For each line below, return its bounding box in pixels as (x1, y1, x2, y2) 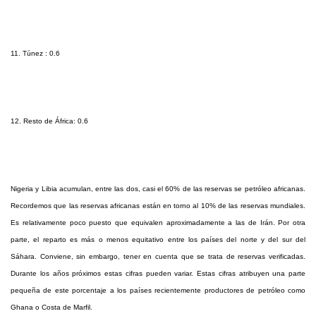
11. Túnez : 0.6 (11, 49, 60, 58)
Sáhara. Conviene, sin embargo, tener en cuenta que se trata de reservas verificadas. (11, 253, 305, 261)
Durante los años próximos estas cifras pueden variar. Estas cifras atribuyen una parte (11, 269, 305, 278)
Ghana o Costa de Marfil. (11, 303, 92, 312)
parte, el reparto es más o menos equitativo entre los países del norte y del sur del (11, 236, 305, 244)
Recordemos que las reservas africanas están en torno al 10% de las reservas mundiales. (11, 202, 305, 210)
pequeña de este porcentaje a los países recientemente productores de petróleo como (11, 286, 305, 295)
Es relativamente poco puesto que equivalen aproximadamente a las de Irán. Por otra (11, 219, 305, 227)
